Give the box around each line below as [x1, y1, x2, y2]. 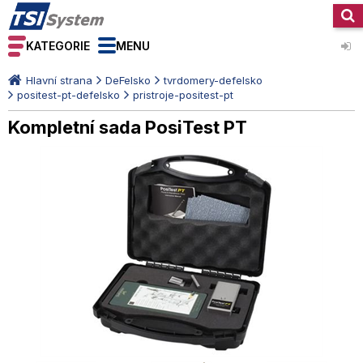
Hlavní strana [26, 74, 92, 87]
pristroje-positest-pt [133, 88, 233, 101]
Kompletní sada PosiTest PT [8, 117, 247, 138]
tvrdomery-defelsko [164, 74, 263, 87]
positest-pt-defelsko [17, 88, 120, 101]
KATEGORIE [26, 39, 90, 53]
